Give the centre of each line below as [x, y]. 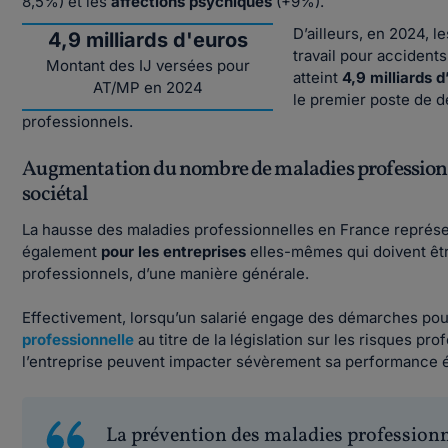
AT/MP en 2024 [147, 87]
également [60, 251]
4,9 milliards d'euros [147, 40]
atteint [318, 77]
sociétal [55, 194]
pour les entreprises [172, 251]
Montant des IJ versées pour [147, 65]
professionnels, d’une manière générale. [166, 273]
